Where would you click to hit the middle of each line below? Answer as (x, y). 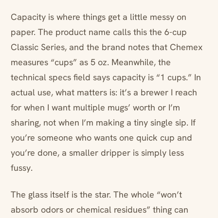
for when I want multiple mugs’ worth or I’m (95, 108)
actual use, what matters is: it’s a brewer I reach (104, 92)
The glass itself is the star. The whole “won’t (96, 195)
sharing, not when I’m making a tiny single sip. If (103, 123)
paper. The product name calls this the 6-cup (99, 32)
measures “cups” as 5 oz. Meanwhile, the (91, 62)
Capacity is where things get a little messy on (99, 17)
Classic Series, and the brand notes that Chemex (107, 47)
